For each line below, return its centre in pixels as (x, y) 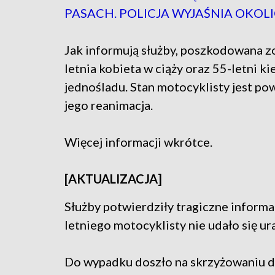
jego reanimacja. (109, 105)
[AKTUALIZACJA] (113, 179)
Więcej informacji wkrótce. (138, 142)
